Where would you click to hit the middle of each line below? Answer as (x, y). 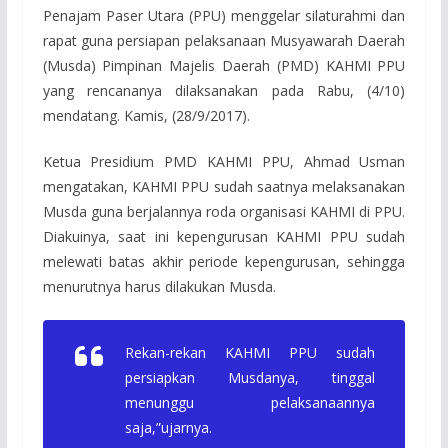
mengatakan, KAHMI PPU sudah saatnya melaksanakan (224, 187)
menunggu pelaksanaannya (250, 403)
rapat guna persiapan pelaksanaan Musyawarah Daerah (224, 41)
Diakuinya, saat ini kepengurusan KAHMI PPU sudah (224, 237)
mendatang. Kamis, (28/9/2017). (146, 116)
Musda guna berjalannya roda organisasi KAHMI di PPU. (224, 212)
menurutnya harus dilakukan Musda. (159, 287)
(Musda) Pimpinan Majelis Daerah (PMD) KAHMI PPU (224, 66)
